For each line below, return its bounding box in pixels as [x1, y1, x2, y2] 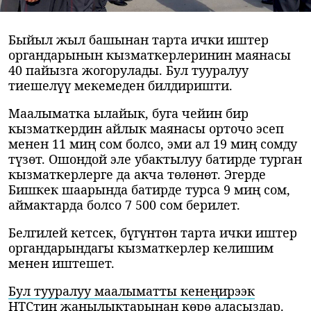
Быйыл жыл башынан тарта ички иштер [8, 31, 269, 49]
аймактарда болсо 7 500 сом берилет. [8, 196, 240, 214]
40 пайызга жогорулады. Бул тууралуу [8, 62, 249, 79]
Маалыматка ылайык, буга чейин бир [8, 105, 249, 122]
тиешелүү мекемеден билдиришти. [8, 77, 233, 94]
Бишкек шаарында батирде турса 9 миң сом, [8, 181, 290, 199]
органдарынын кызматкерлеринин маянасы [8, 47, 291, 64]
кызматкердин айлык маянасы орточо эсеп [8, 120, 284, 137]
